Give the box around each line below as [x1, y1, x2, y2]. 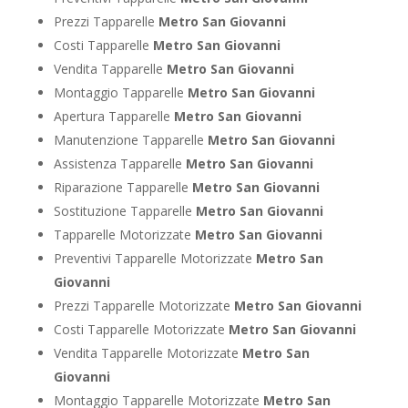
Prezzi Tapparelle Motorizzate [53, 296, 234, 314]
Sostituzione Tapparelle [53, 201, 196, 219]
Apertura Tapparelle [53, 107, 174, 125]
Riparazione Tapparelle [53, 178, 192, 196]
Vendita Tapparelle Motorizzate [53, 343, 242, 362]
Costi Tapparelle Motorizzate [53, 320, 229, 338]
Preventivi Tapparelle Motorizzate [53, 249, 256, 267]
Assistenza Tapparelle [53, 154, 186, 172]
